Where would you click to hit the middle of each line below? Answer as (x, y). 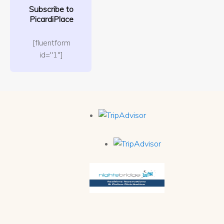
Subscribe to (51, 9)
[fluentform (51, 42)
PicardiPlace (51, 19)
